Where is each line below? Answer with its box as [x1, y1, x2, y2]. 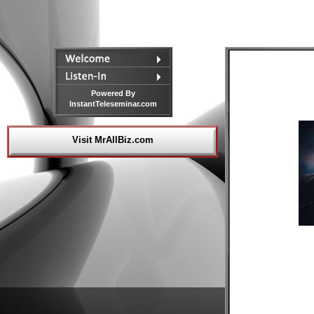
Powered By [90, 89, 135, 97]
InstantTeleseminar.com [69, 100, 157, 108]
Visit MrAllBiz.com [71, 135, 153, 145]
